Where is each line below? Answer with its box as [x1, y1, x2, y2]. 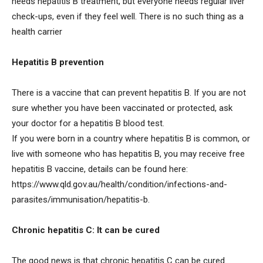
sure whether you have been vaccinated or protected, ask [12, 102, 232, 113]
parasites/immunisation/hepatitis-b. [12, 194, 150, 205]
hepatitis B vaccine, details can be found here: [12, 163, 188, 174]
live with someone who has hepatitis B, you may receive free [12, 148, 245, 159]
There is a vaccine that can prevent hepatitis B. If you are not [12, 87, 246, 98]
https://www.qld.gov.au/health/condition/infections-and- [12, 178, 227, 190]
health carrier [12, 26, 62, 37]
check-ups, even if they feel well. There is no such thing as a [12, 11, 244, 22]
